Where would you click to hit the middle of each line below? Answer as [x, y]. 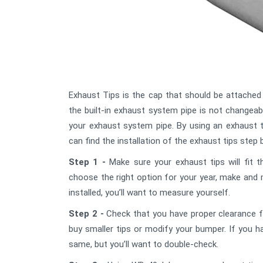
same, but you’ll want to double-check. [144, 244]
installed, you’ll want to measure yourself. [149, 193]
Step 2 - [86, 214]
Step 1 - [87, 162]
